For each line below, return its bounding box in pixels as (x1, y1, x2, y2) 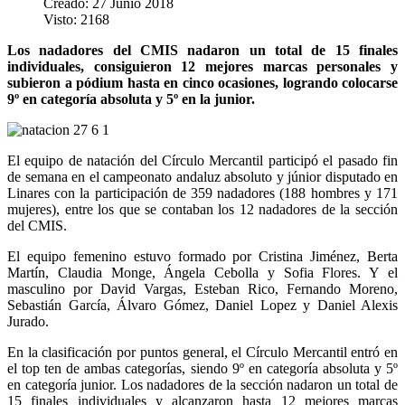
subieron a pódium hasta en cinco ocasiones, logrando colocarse (7, 74, 398, 90)
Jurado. (7, 313, 49, 329)
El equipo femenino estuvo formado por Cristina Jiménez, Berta (7, 248, 398, 264)
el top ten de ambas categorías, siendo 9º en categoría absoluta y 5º (7, 360, 398, 376)
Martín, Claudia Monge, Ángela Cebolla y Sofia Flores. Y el (7, 264, 398, 280)
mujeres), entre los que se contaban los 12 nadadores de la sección (7, 201, 398, 217)
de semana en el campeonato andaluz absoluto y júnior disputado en (7, 168, 398, 184)
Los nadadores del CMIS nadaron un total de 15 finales (7, 42, 398, 58)
